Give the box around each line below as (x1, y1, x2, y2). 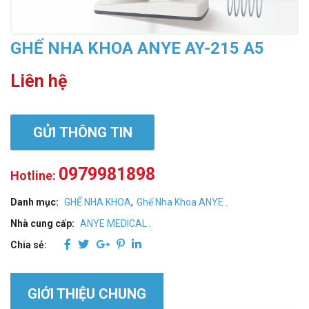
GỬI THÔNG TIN (32, 123, 132, 141)
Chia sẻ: (10, 239, 47, 250)
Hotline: (10, 168, 56, 183)
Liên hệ (10, 70, 68, 91)
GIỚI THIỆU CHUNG (28, 285, 146, 302)
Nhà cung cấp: (10, 217, 74, 229)
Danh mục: (10, 196, 59, 208)
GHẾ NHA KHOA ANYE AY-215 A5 (10, 38, 264, 58)
